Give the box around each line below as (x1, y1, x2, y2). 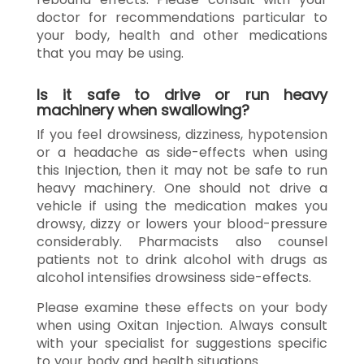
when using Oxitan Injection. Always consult (37, 315, 327, 335)
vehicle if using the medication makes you (37, 196, 327, 215)
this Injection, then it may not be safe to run (37, 160, 327, 180)
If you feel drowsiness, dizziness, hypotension (37, 124, 327, 144)
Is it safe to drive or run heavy (37, 84, 327, 105)
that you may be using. (37, 43, 184, 63)
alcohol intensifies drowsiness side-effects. (37, 267, 311, 287)
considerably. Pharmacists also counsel (37, 232, 327, 251)
